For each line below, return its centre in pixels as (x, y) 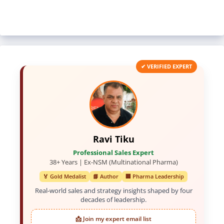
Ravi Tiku (113, 139)
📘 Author (106, 176)
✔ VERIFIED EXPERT (166, 66)
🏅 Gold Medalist (64, 176)
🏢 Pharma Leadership (155, 176)
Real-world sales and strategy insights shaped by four (113, 191)
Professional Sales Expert (113, 153)
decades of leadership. (113, 200)
